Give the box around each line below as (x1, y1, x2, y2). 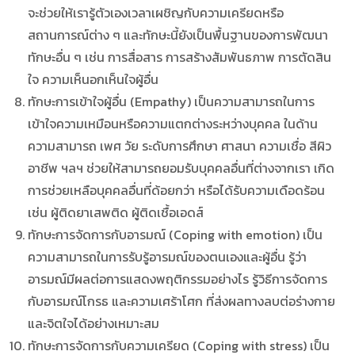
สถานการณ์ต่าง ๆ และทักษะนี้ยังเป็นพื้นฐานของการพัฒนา (28, 25, 329, 44)
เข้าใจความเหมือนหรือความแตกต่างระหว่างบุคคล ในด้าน (28, 113, 319, 133)
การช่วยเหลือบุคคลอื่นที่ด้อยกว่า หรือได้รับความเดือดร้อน (28, 180, 326, 200)
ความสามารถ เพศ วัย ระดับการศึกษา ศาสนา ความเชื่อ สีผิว (28, 136, 332, 155)
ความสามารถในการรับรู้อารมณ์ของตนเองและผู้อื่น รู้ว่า (28, 246, 307, 266)
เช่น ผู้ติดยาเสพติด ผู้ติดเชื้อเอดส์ (28, 202, 204, 222)
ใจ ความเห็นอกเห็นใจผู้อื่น (28, 69, 226, 89)
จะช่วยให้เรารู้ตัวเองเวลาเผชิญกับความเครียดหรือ (28, 2, 284, 22)
